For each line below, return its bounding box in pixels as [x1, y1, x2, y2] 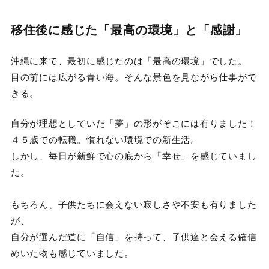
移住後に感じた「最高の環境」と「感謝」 [10, 20, 248, 38]
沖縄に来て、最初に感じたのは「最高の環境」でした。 [10, 54, 247, 67]
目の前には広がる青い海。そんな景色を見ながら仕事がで [10, 70, 257, 83]
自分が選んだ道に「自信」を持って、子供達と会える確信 [10, 229, 257, 243]
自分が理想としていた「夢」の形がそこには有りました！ [10, 116, 257, 129]
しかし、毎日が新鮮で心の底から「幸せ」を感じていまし [10, 148, 257, 162]
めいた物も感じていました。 [10, 246, 134, 259]
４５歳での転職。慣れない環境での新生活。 [10, 132, 200, 145]
